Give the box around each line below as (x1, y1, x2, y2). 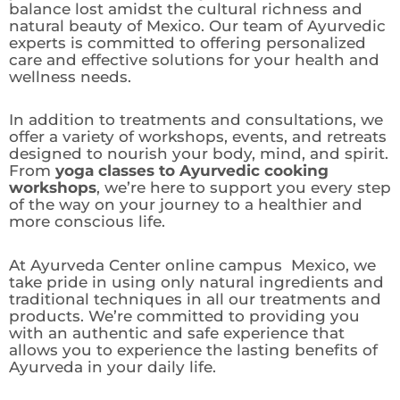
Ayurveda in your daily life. (9, 358, 216, 377)
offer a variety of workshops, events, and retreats (9, 128, 387, 146)
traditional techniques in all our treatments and (9, 290, 381, 309)
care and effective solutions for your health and (9, 50, 379, 69)
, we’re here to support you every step (96, 179, 391, 197)
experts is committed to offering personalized (9, 33, 366, 52)
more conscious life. (9, 212, 165, 231)
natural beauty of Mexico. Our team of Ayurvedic (9, 16, 386, 35)
